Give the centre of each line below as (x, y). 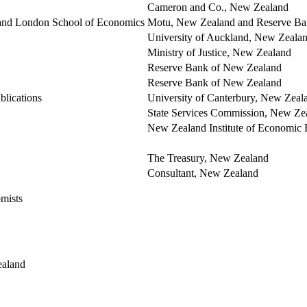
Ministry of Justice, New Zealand (219, 52)
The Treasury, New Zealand (208, 158)
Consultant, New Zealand (203, 173)
